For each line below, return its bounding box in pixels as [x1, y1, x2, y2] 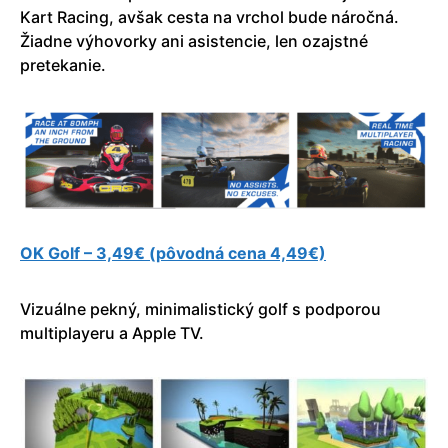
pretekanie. [20, 54, 106, 75]
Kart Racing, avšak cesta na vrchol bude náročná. [20, 6, 399, 27]
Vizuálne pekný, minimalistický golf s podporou [20, 299, 381, 320]
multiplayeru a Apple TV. [20, 323, 204, 344]
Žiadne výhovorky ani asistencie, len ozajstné [20, 30, 368, 51]
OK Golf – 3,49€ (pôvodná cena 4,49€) [20, 243, 326, 264]
